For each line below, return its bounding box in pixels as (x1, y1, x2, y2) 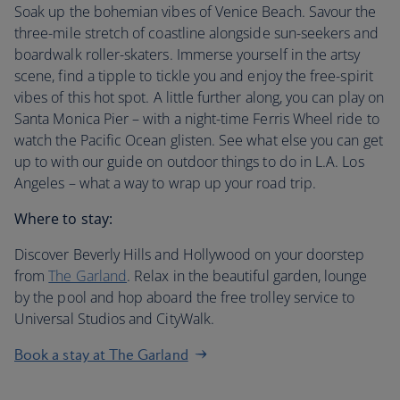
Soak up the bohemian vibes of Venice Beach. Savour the (14, 2, 377, 21)
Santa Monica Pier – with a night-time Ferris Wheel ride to (14, 109, 379, 129)
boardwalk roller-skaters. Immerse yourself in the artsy (14, 45, 361, 64)
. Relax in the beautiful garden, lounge (127, 266, 368, 286)
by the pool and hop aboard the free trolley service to (14, 287, 355, 307)
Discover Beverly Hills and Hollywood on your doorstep (14, 245, 365, 264)
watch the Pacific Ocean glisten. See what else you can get (14, 130, 383, 150)
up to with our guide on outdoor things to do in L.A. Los (14, 152, 364, 171)
